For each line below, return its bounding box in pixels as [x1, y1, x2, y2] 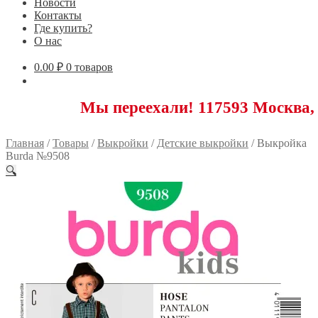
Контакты [34, 9, 82, 21]
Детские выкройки [157, 136, 248, 149]
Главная [6, 136, 44, 149]
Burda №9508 [6, 149, 70, 162]
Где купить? [34, 21, 92, 34]
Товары [53, 136, 89, 149]
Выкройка [257, 136, 307, 149]
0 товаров [66, 60, 113, 73]
